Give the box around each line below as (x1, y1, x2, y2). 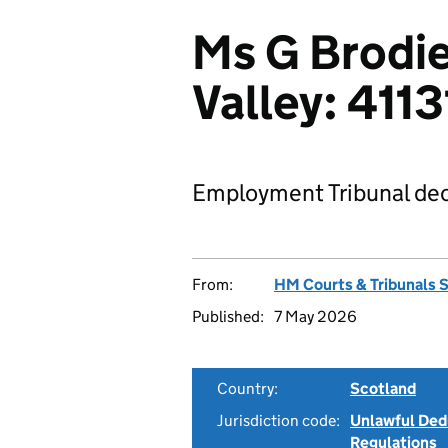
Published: (192, 307, 264, 326)
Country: (217, 379, 278, 398)
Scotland (350, 379, 416, 398)
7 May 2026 (274, 307, 357, 326)
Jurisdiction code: (217, 411, 340, 430)
